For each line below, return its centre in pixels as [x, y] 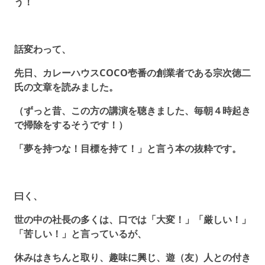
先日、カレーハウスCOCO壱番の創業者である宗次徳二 [132, 72]
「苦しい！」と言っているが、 [80, 233]
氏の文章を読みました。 [66, 87]
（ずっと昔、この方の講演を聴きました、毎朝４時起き [132, 110]
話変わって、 [43, 49]
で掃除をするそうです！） [71, 125]
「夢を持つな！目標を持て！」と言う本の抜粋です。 [128, 148]
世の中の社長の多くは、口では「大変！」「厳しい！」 [132, 219]
